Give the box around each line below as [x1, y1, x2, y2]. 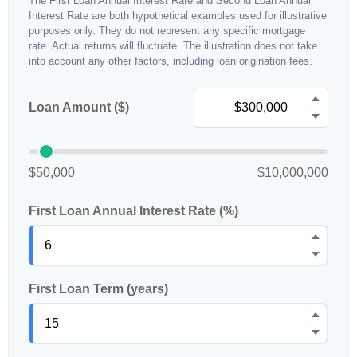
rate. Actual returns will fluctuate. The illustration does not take [29, 40, 317, 52]
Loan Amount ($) [29, 100, 129, 114]
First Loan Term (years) [29, 282, 168, 296]
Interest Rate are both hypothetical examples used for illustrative [29, 10, 327, 22]
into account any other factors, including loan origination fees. [29, 55, 312, 67]
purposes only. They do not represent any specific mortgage [29, 25, 305, 37]
